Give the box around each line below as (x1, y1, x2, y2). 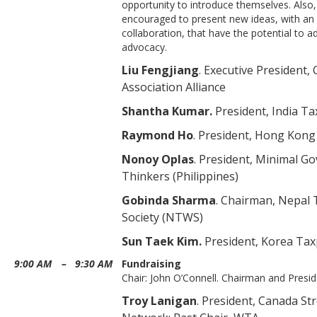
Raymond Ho (122, 127, 193, 143)
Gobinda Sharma (122, 192, 216, 208)
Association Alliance (122, 79, 226, 95)
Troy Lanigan (122, 293, 197, 309)
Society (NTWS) (122, 209, 203, 225)
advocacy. (122, 40, 167, 54)
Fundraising (122, 257, 181, 270)
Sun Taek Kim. (122, 234, 202, 249)
